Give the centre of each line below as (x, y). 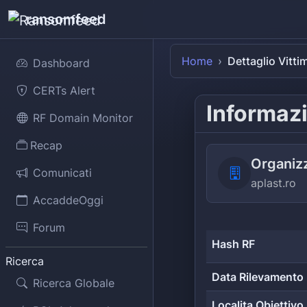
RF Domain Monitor (83, 118)
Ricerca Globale (74, 283)
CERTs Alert (64, 90)
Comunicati (62, 173)
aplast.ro (273, 183)
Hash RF (233, 244)
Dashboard (61, 63)
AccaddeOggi (68, 200)
